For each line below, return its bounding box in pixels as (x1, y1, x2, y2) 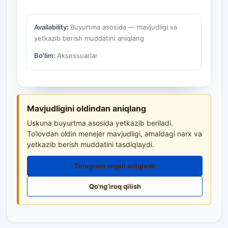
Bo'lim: (34, 51, 57, 60)
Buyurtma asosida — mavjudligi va (70, 23, 177, 31)
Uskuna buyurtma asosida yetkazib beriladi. (27, 119, 173, 128)
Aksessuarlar (57, 51, 98, 60)
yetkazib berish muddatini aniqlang (34, 34, 144, 42)
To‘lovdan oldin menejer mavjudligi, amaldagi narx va (27, 129, 202, 138)
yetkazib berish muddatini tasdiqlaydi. (27, 140, 154, 149)
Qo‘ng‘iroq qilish (89, 182, 141, 191)
